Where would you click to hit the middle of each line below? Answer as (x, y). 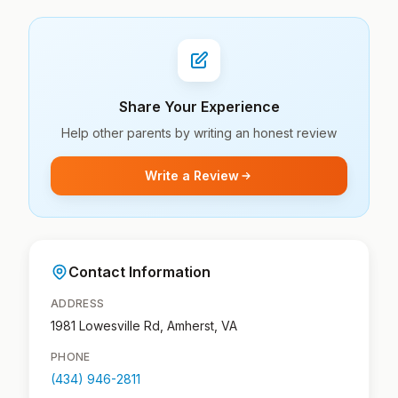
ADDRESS (78, 303)
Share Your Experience (199, 107)
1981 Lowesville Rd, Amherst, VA (144, 326)
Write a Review (192, 175)
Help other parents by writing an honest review (199, 133)
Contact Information (139, 272)
